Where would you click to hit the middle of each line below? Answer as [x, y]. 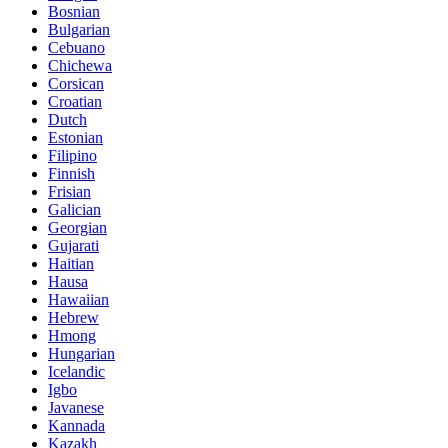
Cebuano [76, 48]
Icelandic [76, 372]
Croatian [75, 102]
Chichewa [80, 66]
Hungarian [81, 354]
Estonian [75, 138]
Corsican [76, 84]
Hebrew [73, 318]
